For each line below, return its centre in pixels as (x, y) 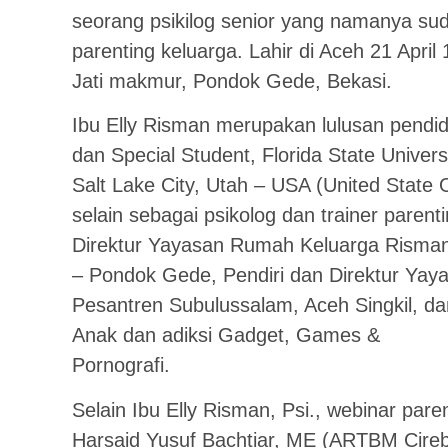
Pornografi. (121, 365)
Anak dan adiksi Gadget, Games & (226, 335)
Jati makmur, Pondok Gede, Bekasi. (232, 80)
